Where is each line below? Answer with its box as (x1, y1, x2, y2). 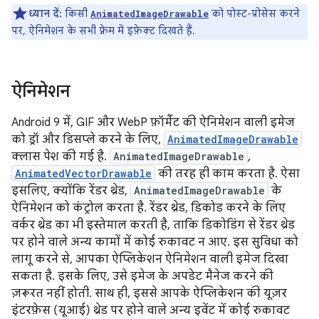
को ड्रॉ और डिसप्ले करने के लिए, (11, 132, 164, 147)
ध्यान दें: (28, 7, 62, 21)
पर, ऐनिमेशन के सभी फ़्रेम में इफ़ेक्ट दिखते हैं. (11, 24, 195, 38)
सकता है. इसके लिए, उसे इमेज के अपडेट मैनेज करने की (11, 269, 273, 284)
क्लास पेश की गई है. (11, 150, 110, 164)
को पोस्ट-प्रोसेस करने (209, 7, 300, 21)
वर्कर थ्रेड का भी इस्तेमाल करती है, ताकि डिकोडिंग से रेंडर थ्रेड (11, 218, 295, 233)
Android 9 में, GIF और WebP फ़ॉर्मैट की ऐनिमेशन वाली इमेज (11, 115, 295, 130)
